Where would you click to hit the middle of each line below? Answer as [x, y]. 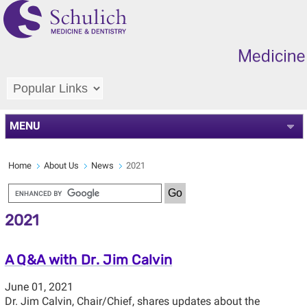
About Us [61, 165]
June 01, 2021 [39, 286]
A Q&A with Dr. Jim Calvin [88, 259]
